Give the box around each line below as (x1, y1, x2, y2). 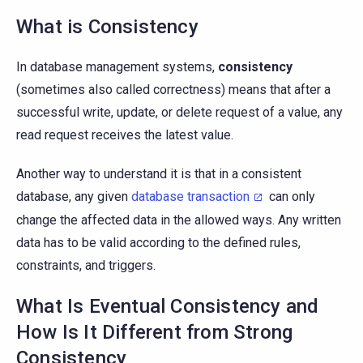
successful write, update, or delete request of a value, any (16, 105, 343, 121)
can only (266, 189, 315, 205)
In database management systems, (16, 59, 218, 75)
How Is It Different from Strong (16, 321, 293, 344)
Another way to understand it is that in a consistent (16, 166, 301, 182)
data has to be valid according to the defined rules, (16, 235, 301, 251)
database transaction (131, 189, 250, 205)
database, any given (16, 189, 131, 205)
